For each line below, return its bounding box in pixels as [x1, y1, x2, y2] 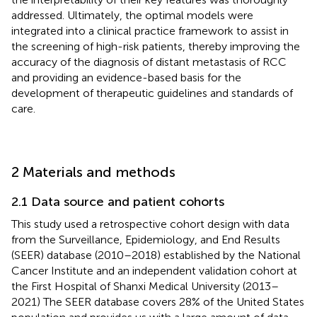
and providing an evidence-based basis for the [11, 70, 241, 84]
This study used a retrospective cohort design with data [11, 217, 289, 231]
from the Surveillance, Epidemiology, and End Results [11, 232, 280, 246]
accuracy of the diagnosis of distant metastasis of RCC [11, 54, 287, 69]
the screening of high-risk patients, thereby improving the [11, 39, 300, 53]
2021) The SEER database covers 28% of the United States [11, 294, 304, 309]
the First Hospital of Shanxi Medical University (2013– [11, 279, 279, 293]
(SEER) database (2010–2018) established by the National [11, 248, 301, 262]
